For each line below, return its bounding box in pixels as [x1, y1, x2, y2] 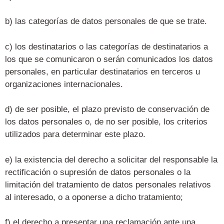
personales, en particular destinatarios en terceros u [5, 66, 200, 76]
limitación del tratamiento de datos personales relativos [5, 179, 211, 189]
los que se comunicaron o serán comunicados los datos [5, 54, 213, 64]
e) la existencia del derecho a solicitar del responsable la [5, 154, 217, 164]
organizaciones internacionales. [5, 79, 123, 89]
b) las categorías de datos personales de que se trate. [5, 16, 207, 26]
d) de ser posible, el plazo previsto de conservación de [5, 104, 209, 114]
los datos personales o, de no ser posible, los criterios [5, 117, 207, 127]
